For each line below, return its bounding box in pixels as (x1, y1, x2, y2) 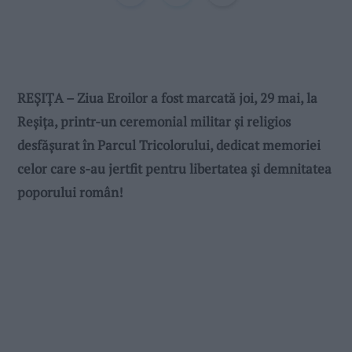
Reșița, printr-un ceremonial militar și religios (17, 112, 291, 130)
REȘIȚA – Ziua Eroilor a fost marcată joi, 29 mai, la (17, 88, 317, 107)
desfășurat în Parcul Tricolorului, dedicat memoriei (17, 135, 321, 154)
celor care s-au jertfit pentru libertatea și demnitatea (17, 159, 332, 178)
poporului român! (17, 182, 123, 201)
